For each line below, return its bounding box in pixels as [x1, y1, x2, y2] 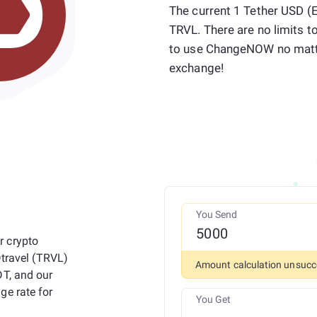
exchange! [169, 61, 224, 75]
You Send [196, 209, 237, 220]
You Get [196, 294, 231, 305]
